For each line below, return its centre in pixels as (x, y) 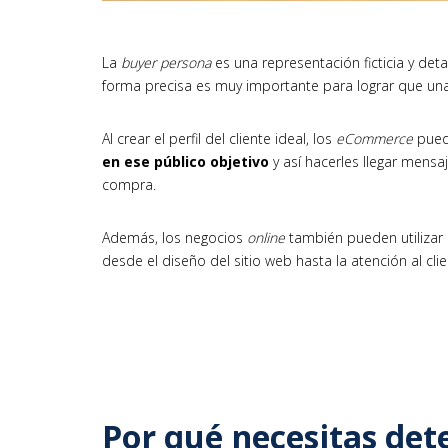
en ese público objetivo (185, 162)
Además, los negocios (174, 238)
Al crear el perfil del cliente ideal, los (219, 139)
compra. (129, 185)
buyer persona (166, 63)
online (266, 238)
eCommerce (374, 139)
